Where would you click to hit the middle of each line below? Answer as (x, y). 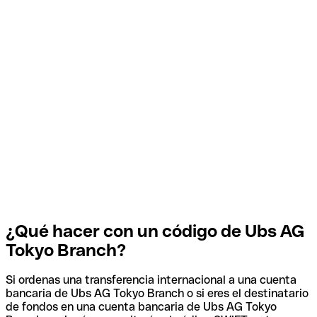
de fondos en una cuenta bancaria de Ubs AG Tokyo (141, 307)
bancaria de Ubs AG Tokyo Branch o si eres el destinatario (157, 294)
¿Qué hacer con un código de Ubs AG (155, 231)
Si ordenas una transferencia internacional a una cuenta (151, 280)
